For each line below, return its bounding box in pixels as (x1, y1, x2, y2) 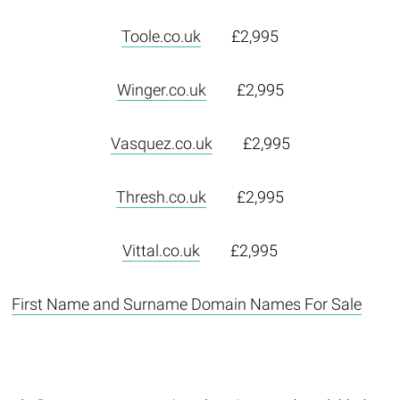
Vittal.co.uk (122, 240, 200, 260)
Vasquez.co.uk (110, 133, 212, 153)
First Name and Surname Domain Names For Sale (12, 294, 362, 313)
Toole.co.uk (121, 26, 201, 46)
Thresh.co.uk (116, 187, 206, 206)
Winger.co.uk (116, 79, 206, 99)
